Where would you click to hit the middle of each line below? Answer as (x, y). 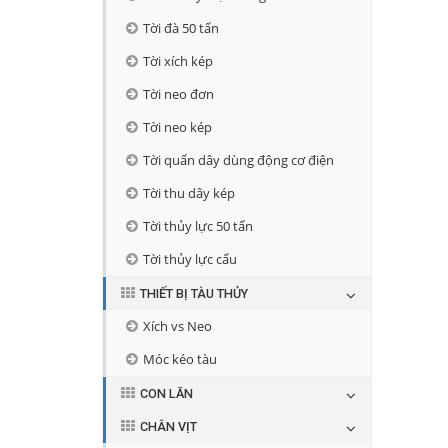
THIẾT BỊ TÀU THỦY (194, 293)
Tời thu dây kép (189, 193)
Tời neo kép (177, 127)
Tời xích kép (178, 61)
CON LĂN (166, 393)
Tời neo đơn (178, 94)
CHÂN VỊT (168, 426)
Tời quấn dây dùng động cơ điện (238, 160)
